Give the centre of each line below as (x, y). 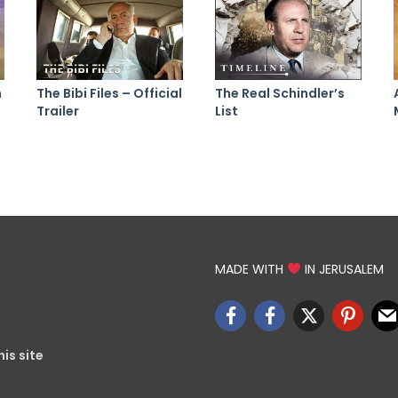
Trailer (58, 111)
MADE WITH (251, 269)
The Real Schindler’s (280, 93)
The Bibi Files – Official (109, 93)
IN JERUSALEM (342, 269)
